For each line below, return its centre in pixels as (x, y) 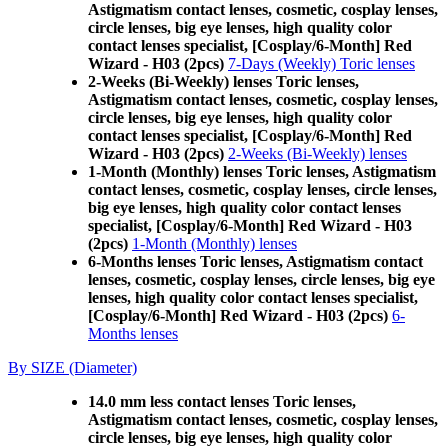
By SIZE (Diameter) (72, 367)
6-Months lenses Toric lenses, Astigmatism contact (255, 261)
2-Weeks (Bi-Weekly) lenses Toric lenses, (223, 81)
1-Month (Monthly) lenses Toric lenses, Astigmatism (262, 171)
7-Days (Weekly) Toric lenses (321, 63)
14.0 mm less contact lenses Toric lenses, (222, 401)
